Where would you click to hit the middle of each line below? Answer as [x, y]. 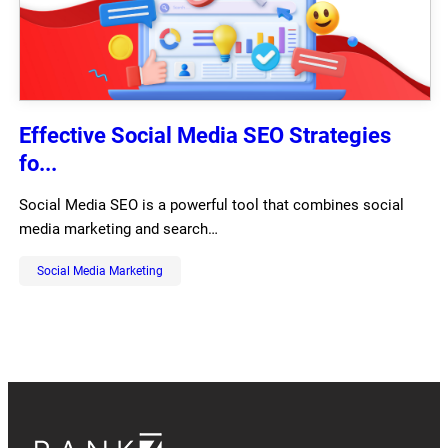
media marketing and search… [118, 229]
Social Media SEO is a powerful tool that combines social [211, 205]
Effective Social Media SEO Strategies [204, 136]
